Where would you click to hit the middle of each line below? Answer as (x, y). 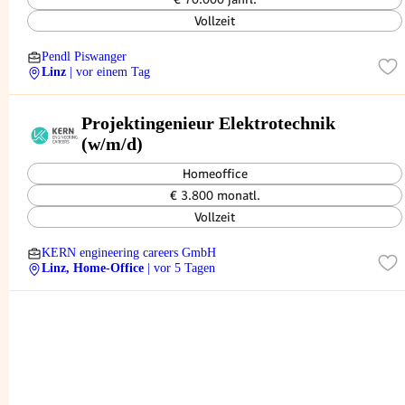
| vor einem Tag (110, 72)
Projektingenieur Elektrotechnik (208, 122)
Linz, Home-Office (93, 268)
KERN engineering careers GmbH (129, 253)
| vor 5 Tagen (181, 268)
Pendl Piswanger (84, 57)
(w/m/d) (112, 143)
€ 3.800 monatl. (215, 195)
